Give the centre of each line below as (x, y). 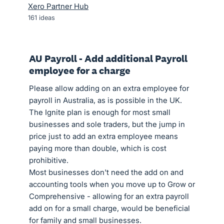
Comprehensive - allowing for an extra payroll (109, 196)
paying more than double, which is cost (98, 148)
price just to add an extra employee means (103, 136)
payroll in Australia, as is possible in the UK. (105, 100)
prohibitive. (49, 160)
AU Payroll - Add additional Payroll (108, 58)
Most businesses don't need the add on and (106, 172)
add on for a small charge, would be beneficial (109, 208)
